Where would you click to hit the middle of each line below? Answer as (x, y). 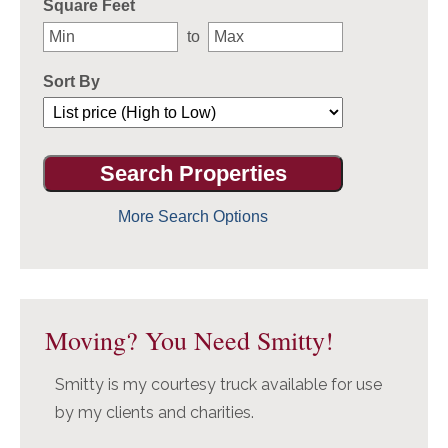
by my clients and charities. (154, 413)
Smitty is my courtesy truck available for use (218, 385)
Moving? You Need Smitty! (189, 340)
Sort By (71, 81)
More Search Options (193, 217)
